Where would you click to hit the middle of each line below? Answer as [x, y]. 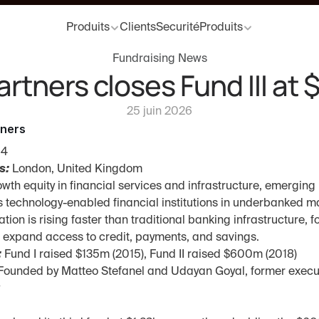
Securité [178, 28]
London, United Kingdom [76, 169]
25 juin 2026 [159, 112]
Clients [138, 28]
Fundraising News [159, 59]
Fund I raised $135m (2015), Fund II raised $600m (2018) [149, 255]
